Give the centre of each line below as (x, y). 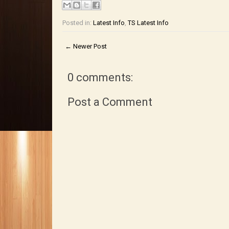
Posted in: (77, 23)
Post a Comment (110, 102)
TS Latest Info (148, 23)
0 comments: (100, 78)
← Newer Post (86, 47)
